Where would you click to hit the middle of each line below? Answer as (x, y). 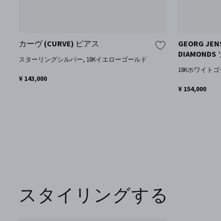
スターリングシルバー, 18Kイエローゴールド (83, 59)
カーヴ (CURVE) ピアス (59, 43)
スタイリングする (93, 195)
